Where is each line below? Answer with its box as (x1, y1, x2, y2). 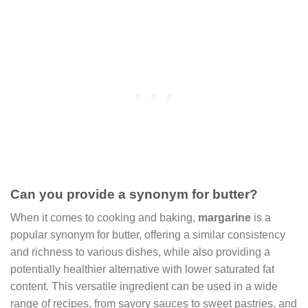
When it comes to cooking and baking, (10, 212, 198, 224)
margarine (198, 212, 251, 224)
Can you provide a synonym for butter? (10, 186, 258, 201)
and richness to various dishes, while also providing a (10, 246, 270, 258)
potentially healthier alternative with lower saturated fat (10, 263, 274, 276)
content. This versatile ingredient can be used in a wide (10, 280, 278, 293)
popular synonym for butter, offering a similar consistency (10, 229, 285, 241)
